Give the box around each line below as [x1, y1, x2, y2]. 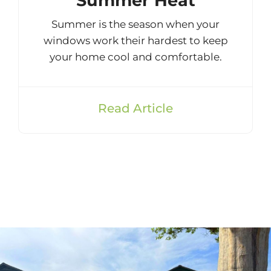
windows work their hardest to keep [43, 34, 228, 47]
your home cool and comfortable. [49, 51, 222, 64]
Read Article [98, 101, 173, 116]
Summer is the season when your [51, 18, 220, 31]
